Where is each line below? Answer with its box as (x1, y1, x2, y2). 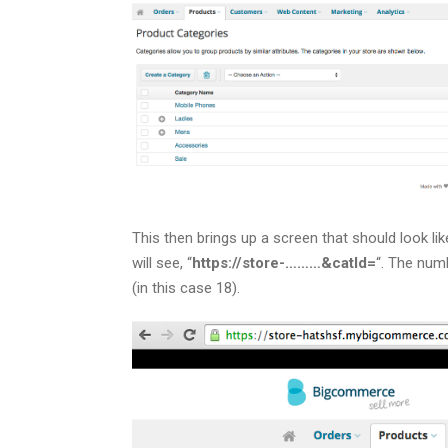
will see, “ (132, 253, 192, 272)
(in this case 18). (132, 278, 240, 297)
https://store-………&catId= (192, 253, 376, 272)
